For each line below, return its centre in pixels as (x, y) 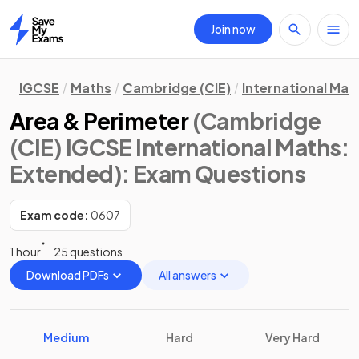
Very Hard (293, 337)
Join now (233, 29)
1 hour (25, 252)
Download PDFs (68, 275)
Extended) (66, 173)
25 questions (88, 252)
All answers (188, 275)
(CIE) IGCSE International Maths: (179, 147)
